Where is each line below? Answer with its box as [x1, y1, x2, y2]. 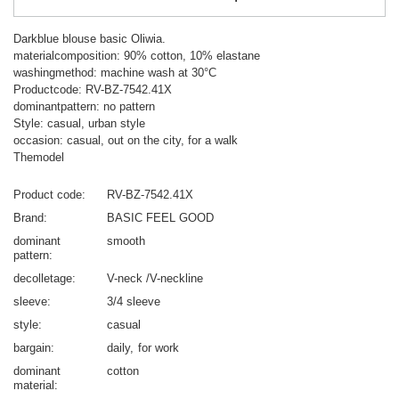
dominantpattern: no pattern [13, 100, 155, 114]
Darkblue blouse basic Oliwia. [13, 32, 166, 46]
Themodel [13, 151, 64, 165]
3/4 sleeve [107, 295, 160, 309]
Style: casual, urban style [13, 117, 145, 131]
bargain [13, 341, 51, 355]
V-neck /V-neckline [107, 272, 203, 286]
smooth [107, 234, 145, 248]
